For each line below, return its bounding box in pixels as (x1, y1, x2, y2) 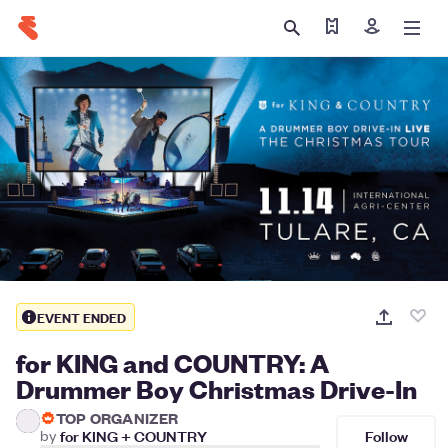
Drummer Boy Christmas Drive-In (16, 372, 417, 404)
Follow (364, 424, 408, 446)
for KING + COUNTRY (60, 425, 207, 446)
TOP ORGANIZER (56, 407, 179, 428)
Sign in (370, 26, 412, 46)
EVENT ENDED (37, 305, 126, 328)
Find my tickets (330, 26, 424, 46)
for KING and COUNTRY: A (16, 346, 329, 378)
